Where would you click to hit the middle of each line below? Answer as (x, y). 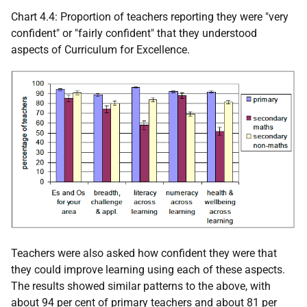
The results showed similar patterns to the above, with (141, 286)
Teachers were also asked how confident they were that (144, 254)
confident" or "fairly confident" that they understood (134, 34)
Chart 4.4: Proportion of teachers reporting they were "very (150, 17)
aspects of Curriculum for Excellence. (100, 50)
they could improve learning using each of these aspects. (148, 270)
